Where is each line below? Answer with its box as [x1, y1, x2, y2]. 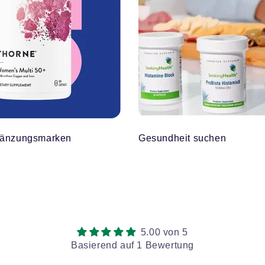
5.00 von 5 [140, 227, 188, 238]
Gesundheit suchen [138, 133, 227, 144]
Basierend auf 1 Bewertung [71, 240, 194, 251]
